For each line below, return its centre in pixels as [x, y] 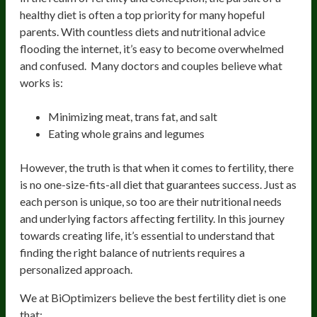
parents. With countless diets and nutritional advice [143, 31]
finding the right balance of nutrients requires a [132, 252]
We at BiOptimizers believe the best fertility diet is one [153, 297]
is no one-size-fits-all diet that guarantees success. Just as [158, 184]
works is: [41, 82]
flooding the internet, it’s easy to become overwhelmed [152, 48]
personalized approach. [76, 269]
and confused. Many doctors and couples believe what [151, 65]
